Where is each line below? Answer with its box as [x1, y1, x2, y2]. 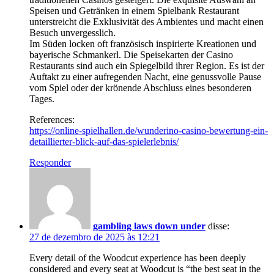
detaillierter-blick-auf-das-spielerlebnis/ [29, 136, 179, 147]
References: [29, 114, 75, 125]
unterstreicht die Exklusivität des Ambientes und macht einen [29, 16, 264, 27]
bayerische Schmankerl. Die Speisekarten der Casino [29, 49, 233, 60]
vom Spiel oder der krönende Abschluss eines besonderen [29, 82, 251, 93]
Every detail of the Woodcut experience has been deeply [29, 252, 246, 263]
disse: [208, 220, 229, 231]
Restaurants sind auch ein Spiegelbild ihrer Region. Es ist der [29, 60, 264, 71]
